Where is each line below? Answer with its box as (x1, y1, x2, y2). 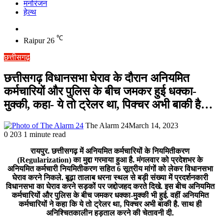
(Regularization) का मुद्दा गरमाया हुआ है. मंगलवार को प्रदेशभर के (17, 156, 203, 165)
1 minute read (24, 130, 66, 139)
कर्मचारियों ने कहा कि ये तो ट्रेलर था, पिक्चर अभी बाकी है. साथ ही (18, 200, 202, 209)
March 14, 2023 (129, 121, 178, 130)
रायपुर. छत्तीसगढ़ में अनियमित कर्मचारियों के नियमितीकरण (30, 147, 190, 156)
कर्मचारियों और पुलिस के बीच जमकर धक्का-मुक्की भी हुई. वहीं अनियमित (11, 191, 209, 200)
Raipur (24, 36, 45, 45)
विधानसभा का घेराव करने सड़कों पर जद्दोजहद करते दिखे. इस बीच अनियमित (5, 182, 215, 191)
